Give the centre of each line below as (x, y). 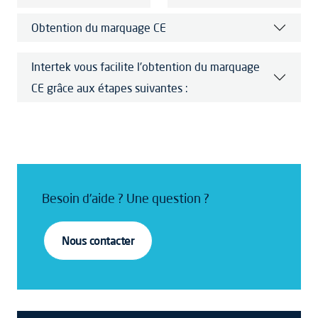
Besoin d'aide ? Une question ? (126, 198)
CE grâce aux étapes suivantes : (110, 88)
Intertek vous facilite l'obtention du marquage (146, 67)
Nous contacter (98, 241)
